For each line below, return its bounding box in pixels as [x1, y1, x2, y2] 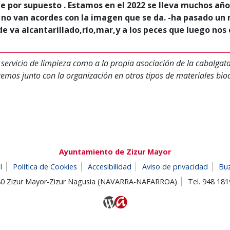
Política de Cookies [13, 162, 77, 171]
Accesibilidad [88, 162, 131, 171]
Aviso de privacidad [142, 162, 208, 171]
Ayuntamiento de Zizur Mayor [59, 147, 171, 157]
